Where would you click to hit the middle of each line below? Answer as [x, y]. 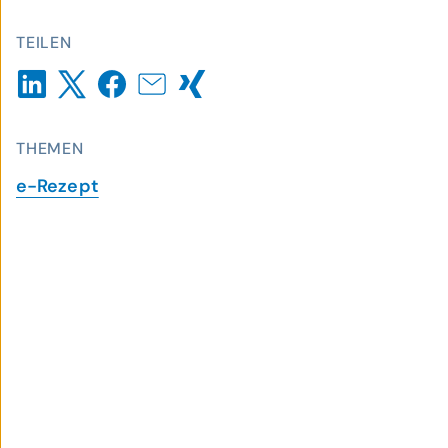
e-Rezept [57, 186]
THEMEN [50, 148]
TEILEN [44, 42]
